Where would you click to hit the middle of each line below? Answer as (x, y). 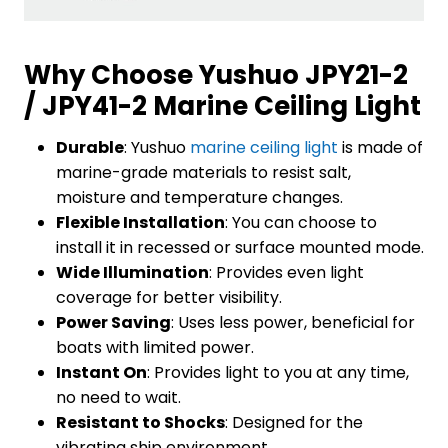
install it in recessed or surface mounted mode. (240, 248)
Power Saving (113, 323)
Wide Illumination (132, 273)
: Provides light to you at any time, (278, 373)
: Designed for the (294, 423)
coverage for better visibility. (169, 298)
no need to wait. (118, 398)
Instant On (101, 373)
